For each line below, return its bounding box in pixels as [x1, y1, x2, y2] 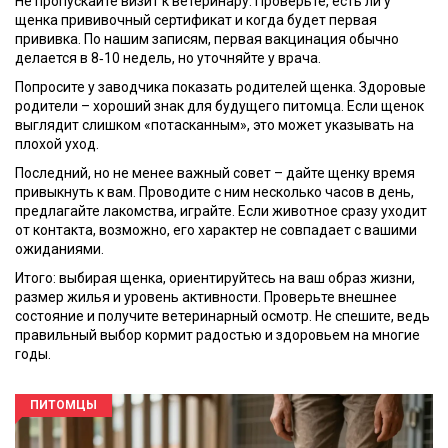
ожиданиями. [15, 241, 104, 257]
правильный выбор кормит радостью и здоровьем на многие [15, 327, 420, 343]
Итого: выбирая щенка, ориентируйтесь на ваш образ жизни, [15, 270, 415, 286]
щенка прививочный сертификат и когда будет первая [15, 12, 377, 28]
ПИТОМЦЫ [30, 398, 97, 412]
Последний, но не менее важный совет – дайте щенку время [15, 165, 415, 181]
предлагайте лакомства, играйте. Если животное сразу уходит [15, 203, 427, 219]
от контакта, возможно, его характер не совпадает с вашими [15, 222, 417, 238]
